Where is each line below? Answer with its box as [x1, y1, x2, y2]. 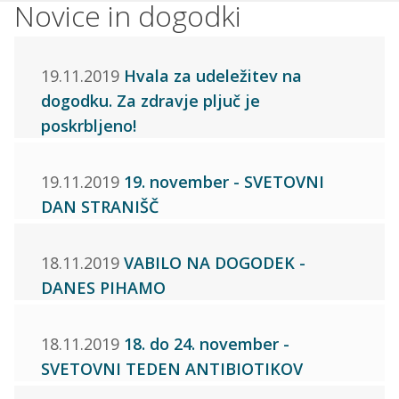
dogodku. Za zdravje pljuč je [41, 89, 261, 111]
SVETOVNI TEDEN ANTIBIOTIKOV [41, 357, 304, 379]
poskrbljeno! [41, 114, 137, 136]
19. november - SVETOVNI [124, 170, 325, 192]
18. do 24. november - [124, 332, 290, 354]
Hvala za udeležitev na [124, 64, 303, 86]
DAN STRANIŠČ [41, 195, 159, 217]
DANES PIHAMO [41, 276, 167, 298]
